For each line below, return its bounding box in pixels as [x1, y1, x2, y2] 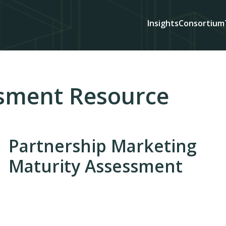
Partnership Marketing [9, 134, 197, 157]
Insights [147, 18, 179, 29]
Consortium [179, 18, 224, 29]
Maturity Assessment [9, 154, 183, 178]
